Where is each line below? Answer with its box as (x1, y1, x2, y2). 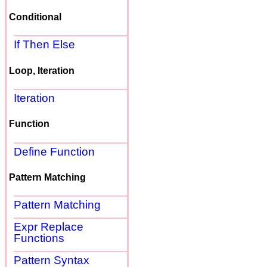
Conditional (9, 12, 61, 23)
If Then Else (14, 38, 75, 51)
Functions (14, 232, 64, 245)
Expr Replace (14, 221, 83, 234)
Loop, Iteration (9, 65, 74, 76)
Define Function (14, 145, 95, 158)
